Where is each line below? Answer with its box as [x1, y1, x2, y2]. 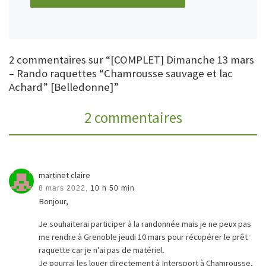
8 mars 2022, [39, 183, 88, 192]
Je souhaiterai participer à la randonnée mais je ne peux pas [39, 218, 252, 229]
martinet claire [39, 169, 91, 180]
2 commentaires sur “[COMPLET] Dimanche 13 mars [9, 53, 254, 67]
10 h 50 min [90, 183, 135, 192]
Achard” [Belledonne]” [9, 80, 119, 94]
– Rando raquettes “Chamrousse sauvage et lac [9, 66, 233, 81]
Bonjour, [39, 195, 69, 207]
